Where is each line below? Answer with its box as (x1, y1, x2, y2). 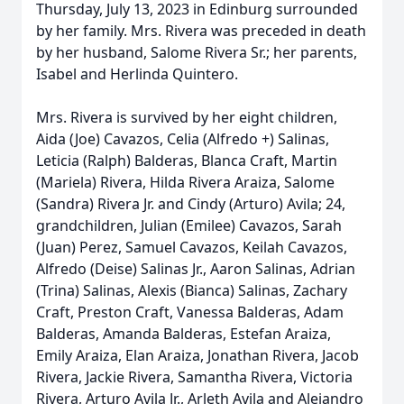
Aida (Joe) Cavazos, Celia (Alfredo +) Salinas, (36, 129, 329, 149)
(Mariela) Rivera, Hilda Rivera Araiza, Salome (36, 172, 335, 192)
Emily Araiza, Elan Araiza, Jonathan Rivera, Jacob (36, 345, 359, 365)
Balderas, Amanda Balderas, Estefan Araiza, (36, 324, 331, 344)
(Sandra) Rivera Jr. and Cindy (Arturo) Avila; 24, (36, 194, 345, 214)
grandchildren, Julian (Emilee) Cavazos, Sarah (36, 216, 342, 235)
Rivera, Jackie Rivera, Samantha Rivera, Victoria (36, 367, 353, 387)
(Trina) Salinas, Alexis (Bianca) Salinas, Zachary (36, 280, 347, 300)
